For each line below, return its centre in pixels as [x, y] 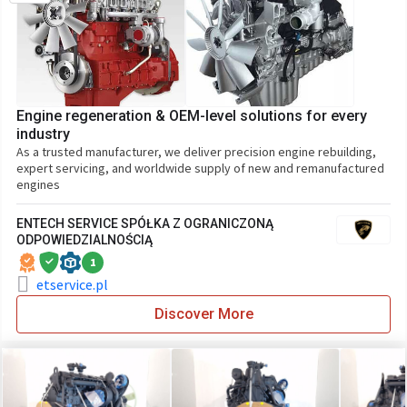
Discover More [203, 314]
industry [43, 134]
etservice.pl [72, 284]
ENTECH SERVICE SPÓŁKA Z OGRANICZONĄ [145, 223]
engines [38, 184]
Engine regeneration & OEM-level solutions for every [192, 116]
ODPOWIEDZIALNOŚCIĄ [84, 240]
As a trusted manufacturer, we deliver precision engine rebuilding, [196, 152]
